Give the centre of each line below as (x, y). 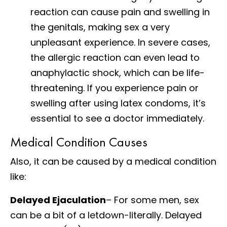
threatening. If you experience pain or (115, 88)
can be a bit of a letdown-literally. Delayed (106, 215)
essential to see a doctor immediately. (117, 118)
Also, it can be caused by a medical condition (113, 161)
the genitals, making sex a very (100, 27)
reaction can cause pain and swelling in (120, 12)
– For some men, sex (153, 200)
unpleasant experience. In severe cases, (120, 42)
